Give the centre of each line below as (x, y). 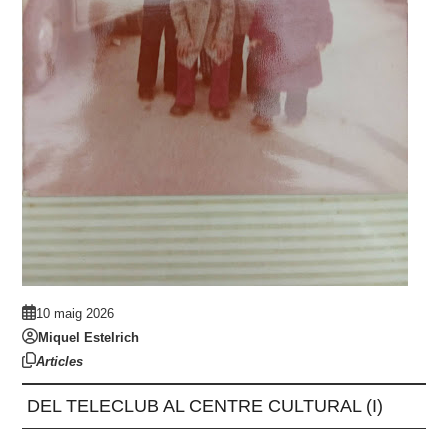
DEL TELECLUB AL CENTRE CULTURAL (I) (205, 405)
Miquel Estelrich (89, 337)
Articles (60, 361)
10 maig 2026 (75, 313)
